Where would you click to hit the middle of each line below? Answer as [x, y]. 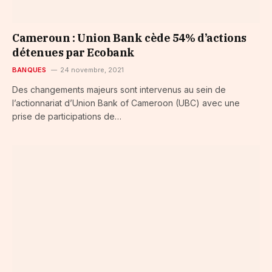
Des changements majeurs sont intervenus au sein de [119, 90]
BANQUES [29, 70]
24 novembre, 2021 [92, 70]
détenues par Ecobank [74, 53]
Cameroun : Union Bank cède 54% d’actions [129, 38]
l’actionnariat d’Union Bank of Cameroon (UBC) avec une [126, 103]
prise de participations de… [67, 117]
